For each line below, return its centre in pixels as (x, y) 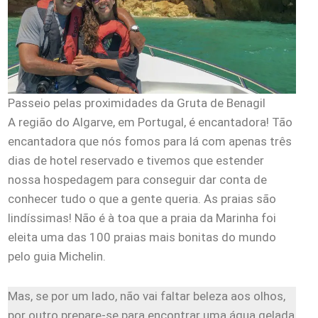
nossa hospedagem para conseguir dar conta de (137, 179)
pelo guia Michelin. (58, 256)
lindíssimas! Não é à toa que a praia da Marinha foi (142, 218)
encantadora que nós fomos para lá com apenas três (150, 141)
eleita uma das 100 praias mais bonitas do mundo (142, 237)
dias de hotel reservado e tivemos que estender (136, 160)
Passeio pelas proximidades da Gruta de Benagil (137, 103)
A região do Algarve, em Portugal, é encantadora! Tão (150, 122)
